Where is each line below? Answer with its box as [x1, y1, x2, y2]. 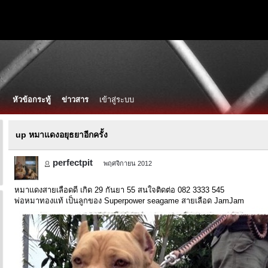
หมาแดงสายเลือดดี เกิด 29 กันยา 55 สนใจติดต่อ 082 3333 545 [14, 185, 224, 194]
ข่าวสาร [62, 95, 89, 104]
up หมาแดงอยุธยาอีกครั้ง [16, 130, 108, 139]
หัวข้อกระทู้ [13, 95, 51, 104]
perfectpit [53, 157, 93, 167]
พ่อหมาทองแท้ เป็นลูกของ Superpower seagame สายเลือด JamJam [14, 196, 244, 205]
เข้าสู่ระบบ [99, 95, 134, 104]
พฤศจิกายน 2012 [103, 160, 152, 167]
